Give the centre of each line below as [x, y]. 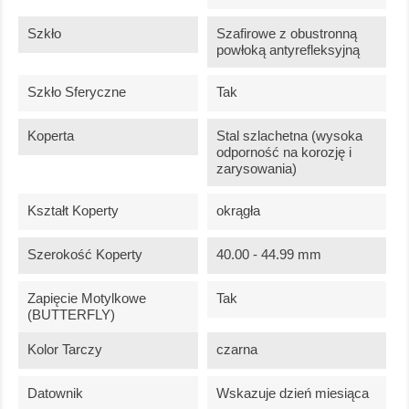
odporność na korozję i [283, 152]
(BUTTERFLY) [71, 315]
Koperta [51, 136]
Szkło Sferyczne [77, 92]
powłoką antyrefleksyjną [288, 50]
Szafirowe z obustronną [286, 34]
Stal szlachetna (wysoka [289, 136]
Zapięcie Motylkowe [87, 299]
